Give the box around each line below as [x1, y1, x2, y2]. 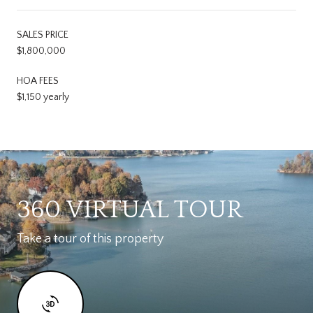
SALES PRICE [17, 29, 68, 41]
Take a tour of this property [17, 231, 163, 246]
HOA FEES [17, 75, 59, 87]
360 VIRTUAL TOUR [17, 195, 242, 224]
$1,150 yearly [17, 91, 69, 103]
